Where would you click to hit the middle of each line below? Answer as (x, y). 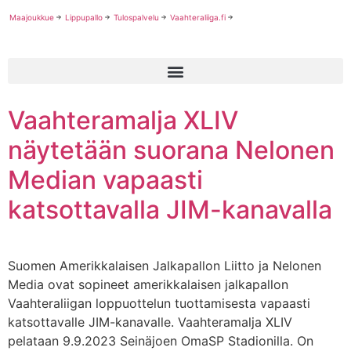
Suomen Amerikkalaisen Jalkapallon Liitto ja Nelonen (165, 266)
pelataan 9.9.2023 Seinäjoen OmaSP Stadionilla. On (161, 341)
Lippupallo (84, 17)
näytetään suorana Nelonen (171, 150)
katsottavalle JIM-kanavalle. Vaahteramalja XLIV (150, 322)
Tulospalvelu (136, 17)
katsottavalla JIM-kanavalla (170, 210)
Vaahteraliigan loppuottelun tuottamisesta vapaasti (159, 303)
